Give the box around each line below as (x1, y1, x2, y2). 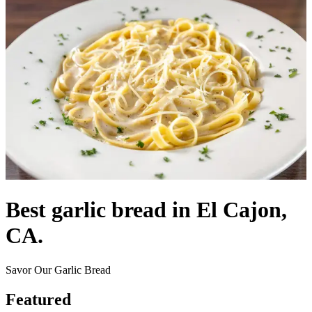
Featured (6, 290, 71, 309)
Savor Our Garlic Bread (6, 263, 111, 276)
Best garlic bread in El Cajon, (6, 197, 287, 223)
